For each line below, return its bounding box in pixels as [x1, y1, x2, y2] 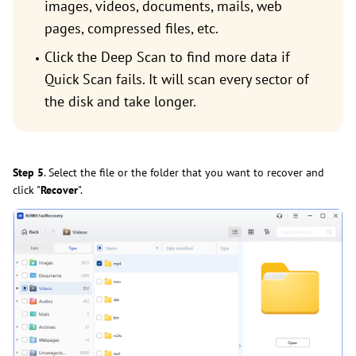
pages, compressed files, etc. [44, 19, 219, 38]
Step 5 [13, 165, 44, 180]
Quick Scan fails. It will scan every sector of [44, 70, 309, 89]
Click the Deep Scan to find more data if [44, 48, 290, 67]
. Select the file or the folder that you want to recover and [44, 165, 324, 180]
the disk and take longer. [44, 92, 196, 111]
